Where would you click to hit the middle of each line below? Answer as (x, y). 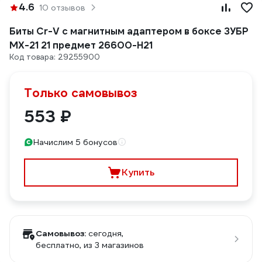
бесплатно (58, 245)
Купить (138, 172)
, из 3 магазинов (112, 245)
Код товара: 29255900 (55, 57)
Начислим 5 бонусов (75, 142)
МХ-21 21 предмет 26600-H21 (81, 45)
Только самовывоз (81, 93)
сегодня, (106, 233)
